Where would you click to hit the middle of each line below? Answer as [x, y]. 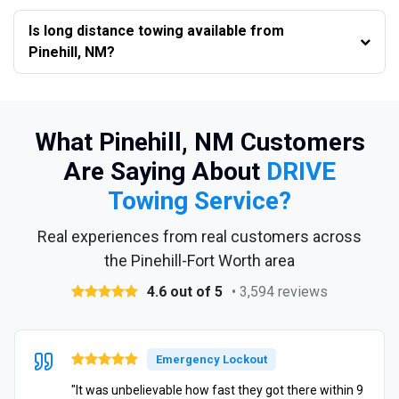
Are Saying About [165, 171]
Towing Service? [199, 200]
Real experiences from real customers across [199, 236]
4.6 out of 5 [185, 291]
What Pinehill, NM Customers [199, 142]
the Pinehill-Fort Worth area [199, 260]
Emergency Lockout [212, 359]
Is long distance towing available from [156, 30]
